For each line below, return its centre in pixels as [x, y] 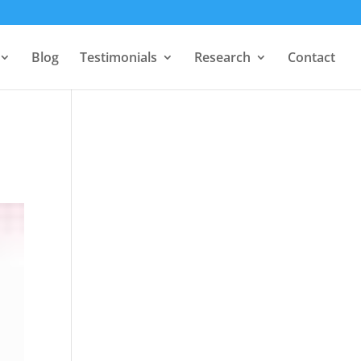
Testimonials [118, 57]
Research [222, 57]
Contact [311, 57]
